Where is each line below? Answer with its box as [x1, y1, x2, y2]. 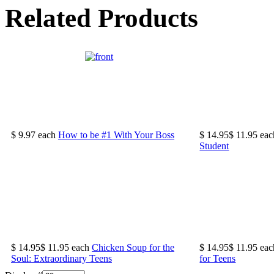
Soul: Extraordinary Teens [11, 253, 112, 264]
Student [199, 140, 229, 151]
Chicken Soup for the [92, 242, 174, 253]
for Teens [199, 253, 236, 264]
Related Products [5, 4, 198, 33]
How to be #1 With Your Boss [58, 129, 174, 140]
